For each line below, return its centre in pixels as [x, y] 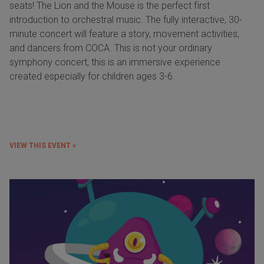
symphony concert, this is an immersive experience [115, 62]
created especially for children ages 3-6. [92, 77]
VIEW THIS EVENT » [43, 146]
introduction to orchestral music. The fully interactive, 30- [126, 20]
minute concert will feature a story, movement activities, [124, 34]
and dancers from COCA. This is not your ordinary [111, 48]
